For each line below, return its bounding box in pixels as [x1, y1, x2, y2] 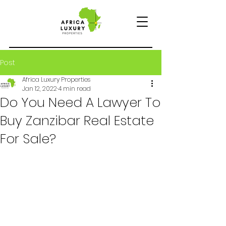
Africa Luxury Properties [22, 75, 90, 84]
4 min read [58, 84, 91, 93]
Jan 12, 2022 [22, 84, 57, 93]
